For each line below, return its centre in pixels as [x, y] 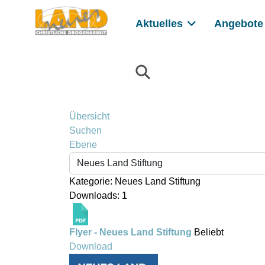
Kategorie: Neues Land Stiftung [135, 181]
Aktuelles [159, 24]
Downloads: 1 [98, 195]
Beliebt [209, 232]
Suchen [85, 130]
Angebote [239, 24]
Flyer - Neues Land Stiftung [130, 232]
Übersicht [89, 116]
